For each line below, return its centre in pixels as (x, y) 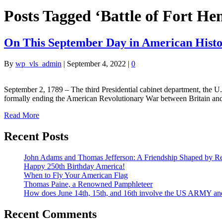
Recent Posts (36, 136)
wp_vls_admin (38, 63)
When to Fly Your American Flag (76, 175)
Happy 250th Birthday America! (74, 166)
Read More (22, 115)
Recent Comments (50, 214)
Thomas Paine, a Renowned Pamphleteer (88, 184)
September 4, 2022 (96, 63)
